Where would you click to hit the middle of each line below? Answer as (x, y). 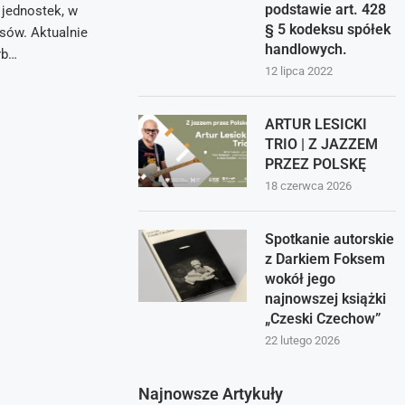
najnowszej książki (326, 299)
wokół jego (301, 279)
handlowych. (306, 49)
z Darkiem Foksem (325, 259)
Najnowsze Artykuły (211, 394)
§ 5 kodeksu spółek (328, 29)
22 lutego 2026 (303, 340)
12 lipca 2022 (299, 71)
